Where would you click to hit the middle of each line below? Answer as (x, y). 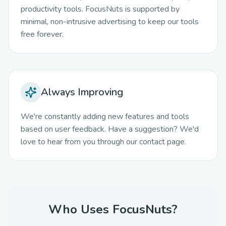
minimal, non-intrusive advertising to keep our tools (110, 22)
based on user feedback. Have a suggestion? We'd (110, 129)
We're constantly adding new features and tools (105, 117)
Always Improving (82, 92)
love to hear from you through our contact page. (103, 142)
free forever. (42, 34)
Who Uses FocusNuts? (113, 209)
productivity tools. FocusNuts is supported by (100, 9)
